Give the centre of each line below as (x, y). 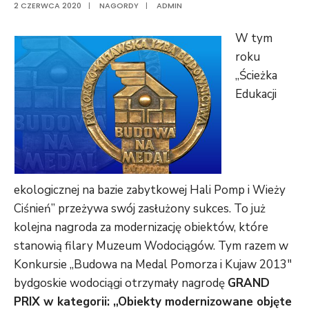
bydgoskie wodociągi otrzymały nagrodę (121, 283)
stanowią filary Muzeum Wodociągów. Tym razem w (151, 246)
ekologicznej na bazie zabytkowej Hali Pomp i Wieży (150, 190)
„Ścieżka (256, 76)
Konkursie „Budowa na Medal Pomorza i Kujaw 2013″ (153, 264)
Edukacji (256, 94)
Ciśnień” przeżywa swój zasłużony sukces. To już (140, 208)
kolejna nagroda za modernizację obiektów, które (141, 227)
